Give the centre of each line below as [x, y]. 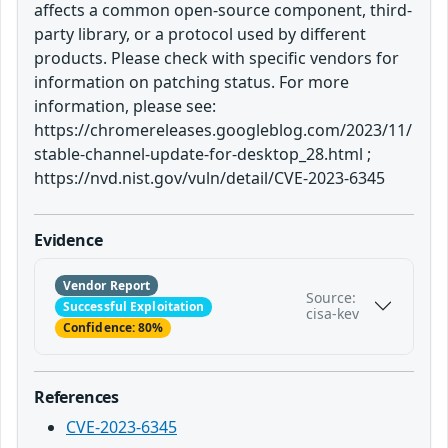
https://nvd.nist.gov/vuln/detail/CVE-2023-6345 [209, 177]
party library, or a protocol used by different [200, 33]
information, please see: [125, 105]
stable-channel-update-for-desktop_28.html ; [202, 153]
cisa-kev [332, 314]
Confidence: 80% [113, 327]
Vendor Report [106, 285]
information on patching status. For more [191, 81]
